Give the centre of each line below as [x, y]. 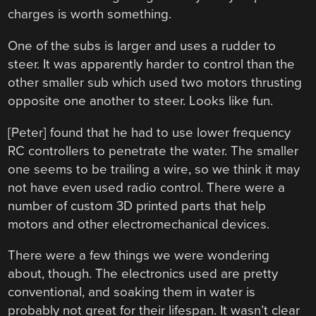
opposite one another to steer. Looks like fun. [141, 101]
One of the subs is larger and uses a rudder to [142, 46]
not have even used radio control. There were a [147, 187]
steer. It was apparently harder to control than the [152, 65]
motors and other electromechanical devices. [139, 224]
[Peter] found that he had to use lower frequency [150, 132]
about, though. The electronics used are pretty [143, 274]
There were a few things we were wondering [139, 256]
